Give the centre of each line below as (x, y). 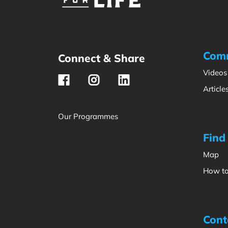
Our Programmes (88, 117)
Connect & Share (102, 58)
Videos (215, 73)
